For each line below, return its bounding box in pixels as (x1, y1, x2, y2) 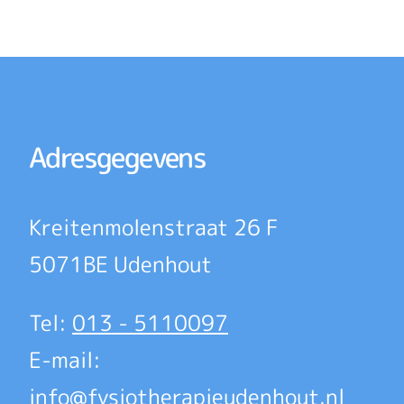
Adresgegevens (29, 138, 207, 177)
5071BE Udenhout (29, 249, 212, 280)
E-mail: (29, 344, 101, 375)
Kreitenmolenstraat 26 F (29, 212, 279, 243)
